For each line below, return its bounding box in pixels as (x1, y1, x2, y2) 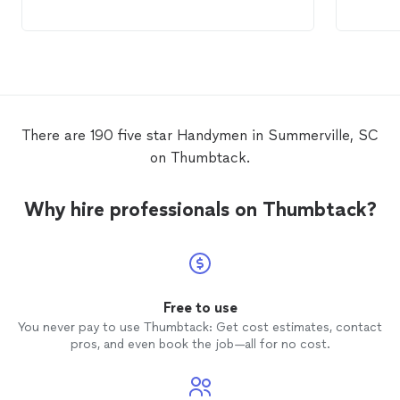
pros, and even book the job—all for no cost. (70, 337, 330, 352)
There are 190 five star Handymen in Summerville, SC (21, 127, 379, 144)
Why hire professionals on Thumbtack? (23, 197, 377, 221)
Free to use (162, 299, 237, 316)
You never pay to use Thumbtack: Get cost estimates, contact (18, 320, 382, 335)
